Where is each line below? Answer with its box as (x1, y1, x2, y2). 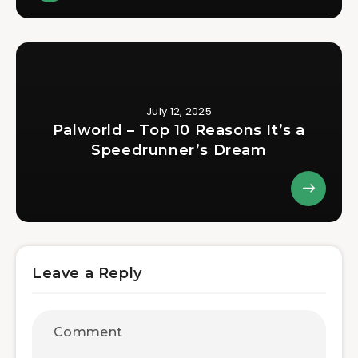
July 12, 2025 (146, 104, 212, 120)
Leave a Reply (32, 265, 142, 283)
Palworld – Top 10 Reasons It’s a (52, 121, 306, 140)
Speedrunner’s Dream (91, 141, 267, 160)
